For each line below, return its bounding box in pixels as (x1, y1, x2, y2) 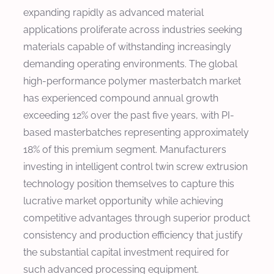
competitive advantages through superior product (23, 212, 250, 224)
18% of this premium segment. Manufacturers (23, 143, 226, 155)
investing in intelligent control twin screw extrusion (23, 160, 248, 172)
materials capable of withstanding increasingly (23, 40, 231, 53)
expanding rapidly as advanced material (23, 6, 204, 18)
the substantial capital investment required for (23, 246, 229, 258)
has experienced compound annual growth (23, 92, 218, 104)
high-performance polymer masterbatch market (23, 75, 241, 87)
